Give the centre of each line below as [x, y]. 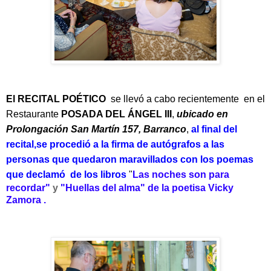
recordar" [29, 188]
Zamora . [26, 200]
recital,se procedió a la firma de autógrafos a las [115, 144]
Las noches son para [181, 174]
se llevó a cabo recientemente [176, 99]
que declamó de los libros [67, 174]
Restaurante [34, 114]
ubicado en [202, 114]
